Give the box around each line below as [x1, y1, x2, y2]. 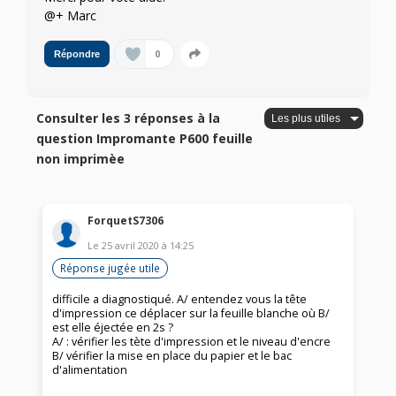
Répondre [54, 49, 100, 60]
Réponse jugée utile [60, 260, 161, 275]
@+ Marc [44, 7, 96, 25]
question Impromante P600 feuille [36, 130, 254, 148]
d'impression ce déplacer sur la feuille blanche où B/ [52, 305, 331, 321]
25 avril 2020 [102, 238, 160, 252]
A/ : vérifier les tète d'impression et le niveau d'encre [52, 333, 331, 349]
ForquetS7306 [88, 212, 164, 228]
